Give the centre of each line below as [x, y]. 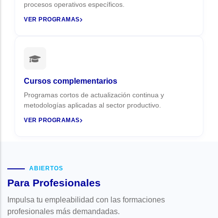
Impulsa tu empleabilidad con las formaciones [86, 200]
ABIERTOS [46, 168]
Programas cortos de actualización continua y [94, 95]
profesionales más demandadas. [64, 211]
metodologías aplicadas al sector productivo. [92, 105]
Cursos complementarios [71, 81]
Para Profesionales [54, 183]
